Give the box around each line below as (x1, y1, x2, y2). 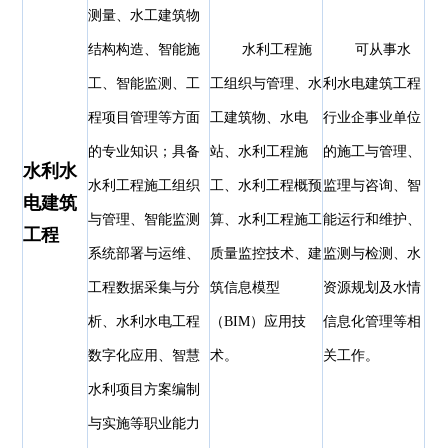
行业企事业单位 (323, 110, 422, 126)
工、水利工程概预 (210, 178, 323, 194)
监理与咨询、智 (323, 178, 422, 194)
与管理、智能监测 (88, 212, 201, 228)
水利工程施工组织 (88, 178, 201, 194)
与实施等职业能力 (88, 416, 201, 432)
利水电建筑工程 (323, 76, 422, 92)
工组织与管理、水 (210, 76, 323, 92)
